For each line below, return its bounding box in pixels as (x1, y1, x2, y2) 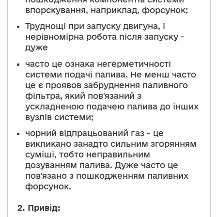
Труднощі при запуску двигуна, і (25, 21, 165, 31)
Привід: (28, 202, 60, 212)
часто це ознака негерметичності (25, 59, 171, 68)
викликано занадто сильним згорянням (25, 139, 197, 148)
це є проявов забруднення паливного (25, 80, 188, 90)
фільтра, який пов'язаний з (25, 91, 141, 100)
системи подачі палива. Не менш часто (25, 69, 196, 79)
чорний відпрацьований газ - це (25, 128, 164, 138)
